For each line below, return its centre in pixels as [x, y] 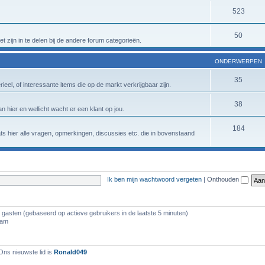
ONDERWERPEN [238, 61]
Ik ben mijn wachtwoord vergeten [154, 180]
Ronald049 [70, 252]
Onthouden [224, 180]
